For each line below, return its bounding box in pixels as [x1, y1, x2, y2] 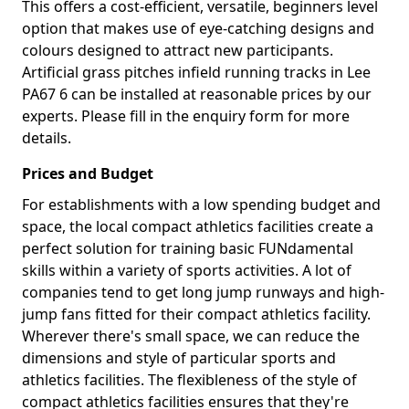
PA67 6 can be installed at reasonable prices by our [22, 84, 372, 104]
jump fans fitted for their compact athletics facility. [22, 304, 371, 324]
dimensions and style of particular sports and [22, 348, 336, 368]
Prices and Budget [22, 163, 153, 184]
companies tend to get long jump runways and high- [22, 282, 384, 302]
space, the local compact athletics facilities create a [22, 216, 373, 236]
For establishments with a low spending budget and [22, 194, 381, 215]
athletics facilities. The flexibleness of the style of [22, 370, 357, 390]
